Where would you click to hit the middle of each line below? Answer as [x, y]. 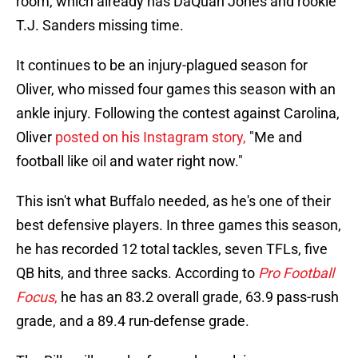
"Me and [274, 137]
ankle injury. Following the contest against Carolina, [178, 113]
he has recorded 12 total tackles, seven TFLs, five [172, 249]
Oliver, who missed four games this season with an [176, 89]
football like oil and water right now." [129, 161]
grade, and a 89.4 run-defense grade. [133, 321]
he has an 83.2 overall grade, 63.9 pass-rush [198, 297]
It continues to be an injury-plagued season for [162, 66]
